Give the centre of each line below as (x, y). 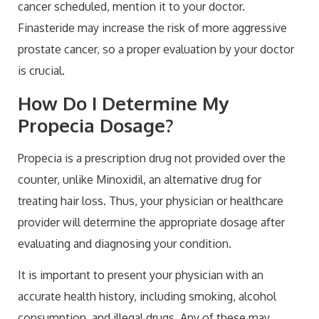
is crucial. (41, 71)
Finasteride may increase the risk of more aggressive (152, 28)
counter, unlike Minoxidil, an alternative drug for (140, 179)
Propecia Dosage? (96, 125)
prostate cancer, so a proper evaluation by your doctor (156, 49)
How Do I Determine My (123, 103)
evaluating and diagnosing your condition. (125, 243)
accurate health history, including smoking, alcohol (147, 297)
